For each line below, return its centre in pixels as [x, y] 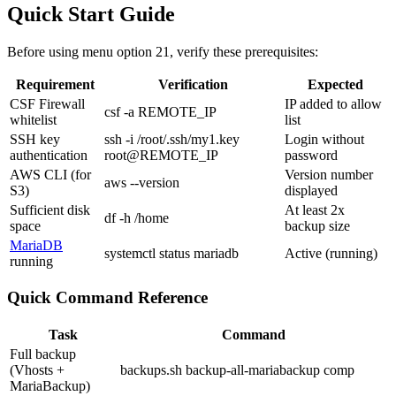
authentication [49, 155]
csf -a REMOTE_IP [160, 111]
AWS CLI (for [50, 174]
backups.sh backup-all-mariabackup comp [237, 370]
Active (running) [331, 253]
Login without [324, 139]
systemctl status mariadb [171, 253]
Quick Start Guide [91, 14]
